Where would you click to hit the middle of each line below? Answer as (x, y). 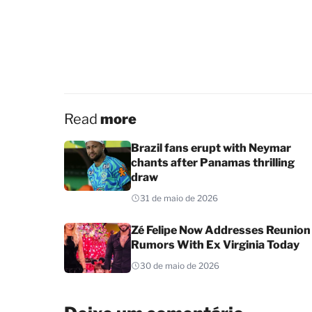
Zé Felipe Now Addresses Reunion (221, 230)
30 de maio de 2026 (180, 265)
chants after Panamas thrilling (213, 162)
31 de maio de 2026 (179, 198)
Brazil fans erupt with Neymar (211, 148)
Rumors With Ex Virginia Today (215, 244)
